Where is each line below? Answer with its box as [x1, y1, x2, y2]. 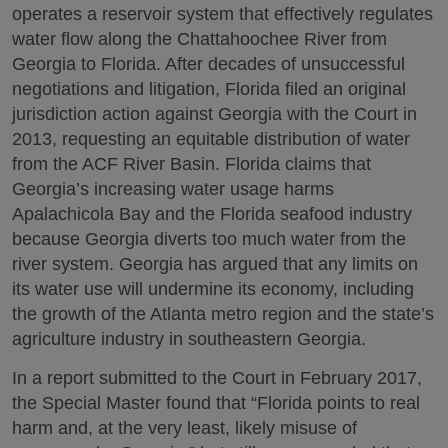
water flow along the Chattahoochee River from [12, 29, 387, 49]
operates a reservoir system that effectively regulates [12, 4, 433, 24]
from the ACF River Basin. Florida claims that [12, 154, 371, 174]
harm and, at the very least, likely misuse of [12, 417, 357, 438]
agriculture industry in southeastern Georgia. [12, 329, 366, 349]
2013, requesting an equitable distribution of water [12, 129, 410, 149]
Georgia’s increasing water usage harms [12, 179, 334, 199]
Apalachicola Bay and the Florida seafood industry [12, 204, 412, 224]
